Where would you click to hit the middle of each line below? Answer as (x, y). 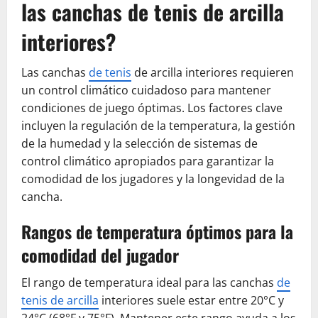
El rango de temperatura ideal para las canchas (149, 282)
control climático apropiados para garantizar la (148, 161)
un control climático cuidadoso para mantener (146, 90)
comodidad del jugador (100, 254)
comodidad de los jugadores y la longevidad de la (153, 179)
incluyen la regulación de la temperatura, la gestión (158, 125)
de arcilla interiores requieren (213, 72)
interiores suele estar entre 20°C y (191, 300)
